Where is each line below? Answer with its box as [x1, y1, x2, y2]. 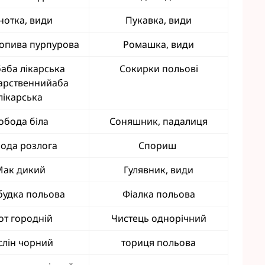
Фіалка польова [122, 188, 195, 201]
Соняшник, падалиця [109, 115, 208, 128]
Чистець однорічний [111, 212, 206, 225]
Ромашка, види [123, 38, 194, 51]
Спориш [138, 139, 179, 152]
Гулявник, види [124, 163, 193, 176]
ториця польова [121, 236, 196, 249]
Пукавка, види [125, 14, 192, 27]
